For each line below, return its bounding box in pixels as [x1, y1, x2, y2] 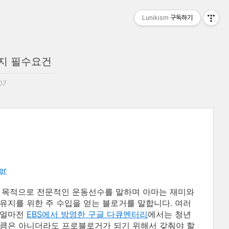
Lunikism [142, 14, 169, 21]
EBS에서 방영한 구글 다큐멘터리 [27, 209, 148, 219]
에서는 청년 [148, 209, 191, 219]
